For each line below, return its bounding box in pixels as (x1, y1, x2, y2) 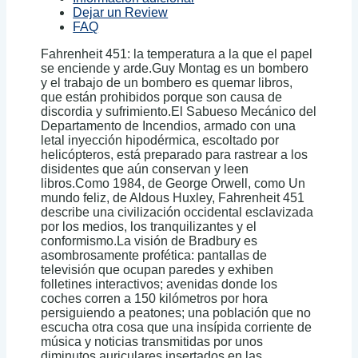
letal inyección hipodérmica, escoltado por (41, 133, 280, 148)
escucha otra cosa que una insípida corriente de (41, 320, 312, 335)
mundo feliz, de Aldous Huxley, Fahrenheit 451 (41, 191, 305, 205)
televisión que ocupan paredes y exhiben (41, 263, 274, 277)
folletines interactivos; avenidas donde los (41, 277, 278, 292)
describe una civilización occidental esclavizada (41, 205, 314, 220)
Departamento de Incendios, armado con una (41, 119, 296, 133)
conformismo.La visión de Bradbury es (41, 234, 258, 249)
